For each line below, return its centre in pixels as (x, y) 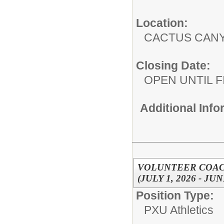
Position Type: (175, 195)
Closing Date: (173, 65)
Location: (162, 23)
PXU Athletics (179, 210)
